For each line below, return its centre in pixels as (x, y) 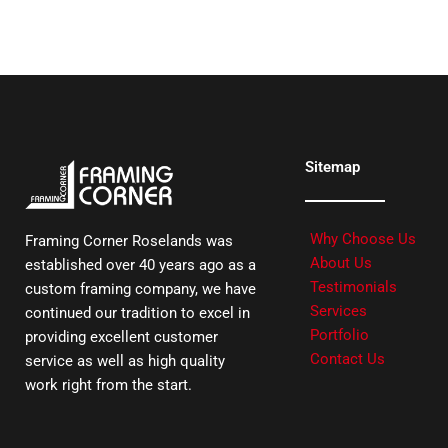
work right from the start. (108, 385)
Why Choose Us (363, 238)
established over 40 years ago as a (140, 265)
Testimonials (353, 286)
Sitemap (332, 166)
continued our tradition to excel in (137, 313)
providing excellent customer (121, 337)
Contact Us (347, 358)
